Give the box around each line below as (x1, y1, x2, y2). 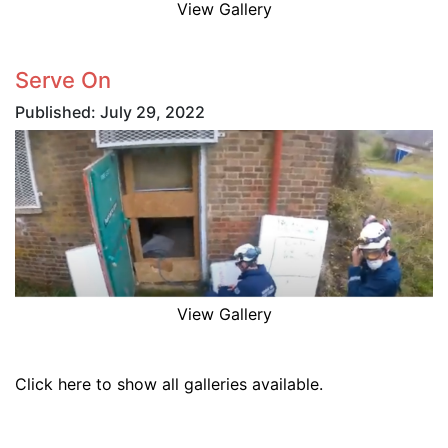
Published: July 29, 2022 (15, 101, 205, 122)
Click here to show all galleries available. (15, 373, 323, 394)
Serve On (15, 66, 111, 93)
